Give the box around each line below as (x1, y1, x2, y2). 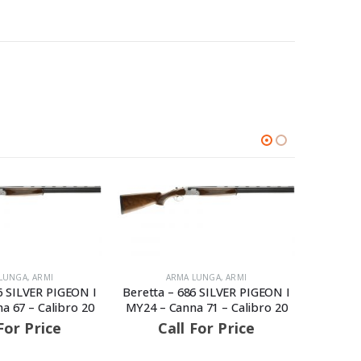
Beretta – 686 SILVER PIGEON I (36, 283, 205, 300)
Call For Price (71, 317, 169, 338)
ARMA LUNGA (80, 271, 135, 283)
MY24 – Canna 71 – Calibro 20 (39, 298, 201, 315)
